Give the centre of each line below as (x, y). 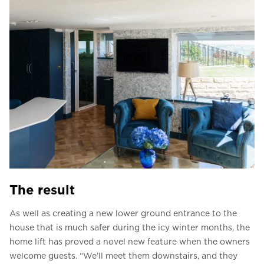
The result (42, 190)
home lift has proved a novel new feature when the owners (130, 242)
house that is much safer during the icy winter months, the (130, 228)
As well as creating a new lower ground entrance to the (123, 214)
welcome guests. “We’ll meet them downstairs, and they (123, 256)
